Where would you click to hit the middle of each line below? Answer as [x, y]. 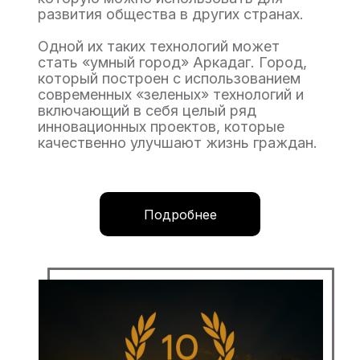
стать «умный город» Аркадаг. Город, [172, 62]
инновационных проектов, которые [161, 127]
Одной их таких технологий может [159, 46]
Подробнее [180, 214]
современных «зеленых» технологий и [171, 94]
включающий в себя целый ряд [147, 110]
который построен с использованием [169, 78]
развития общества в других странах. [171, 14]
